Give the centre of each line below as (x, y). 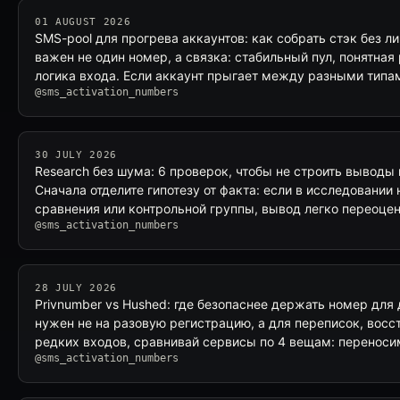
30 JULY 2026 (76, 155)
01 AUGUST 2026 (83, 22)
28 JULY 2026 (76, 288)
